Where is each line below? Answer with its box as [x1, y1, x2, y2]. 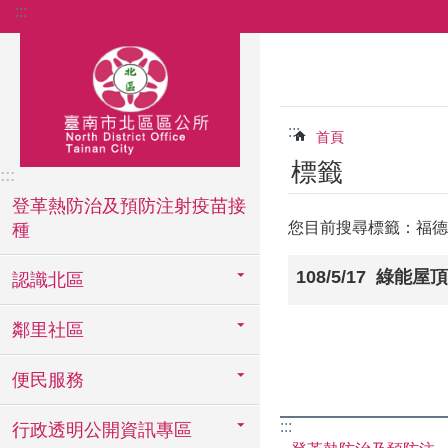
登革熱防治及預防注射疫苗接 [12, 196, 246, 216]
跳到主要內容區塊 [10, 11, 138, 28]
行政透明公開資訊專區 [12, 420, 192, 440]
